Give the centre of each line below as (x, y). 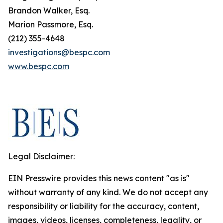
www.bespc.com (39, 66)
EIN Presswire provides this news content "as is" (99, 178)
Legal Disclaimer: (41, 156)
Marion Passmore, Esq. (51, 24)
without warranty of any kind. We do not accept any (108, 192)
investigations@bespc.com (59, 52)
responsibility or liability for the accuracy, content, (104, 206)
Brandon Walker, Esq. (49, 10)
